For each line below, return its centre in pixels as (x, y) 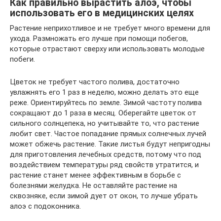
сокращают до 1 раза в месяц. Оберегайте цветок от (103, 113)
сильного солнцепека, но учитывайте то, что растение (105, 123)
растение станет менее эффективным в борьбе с (95, 175)
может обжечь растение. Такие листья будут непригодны (110, 144)
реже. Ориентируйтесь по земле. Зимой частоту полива (106, 103)
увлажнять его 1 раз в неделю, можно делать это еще (104, 92)
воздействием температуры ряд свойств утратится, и (104, 165)
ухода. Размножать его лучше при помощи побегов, (99, 38)
